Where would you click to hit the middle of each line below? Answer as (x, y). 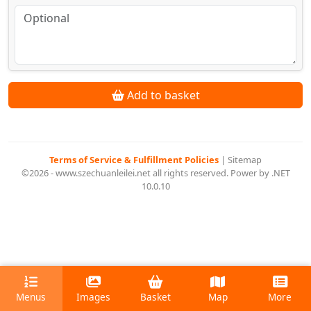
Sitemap (245, 160)
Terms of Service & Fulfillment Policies (135, 160)
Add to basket (162, 95)
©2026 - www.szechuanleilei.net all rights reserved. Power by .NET (155, 173)
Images (93, 297)
